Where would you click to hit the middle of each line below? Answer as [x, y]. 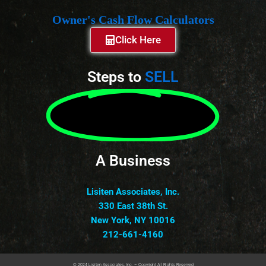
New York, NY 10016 [133, 220]
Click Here [138, 40]
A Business [133, 160]
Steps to [114, 77]
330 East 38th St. [133, 206]
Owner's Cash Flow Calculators [133, 20]
